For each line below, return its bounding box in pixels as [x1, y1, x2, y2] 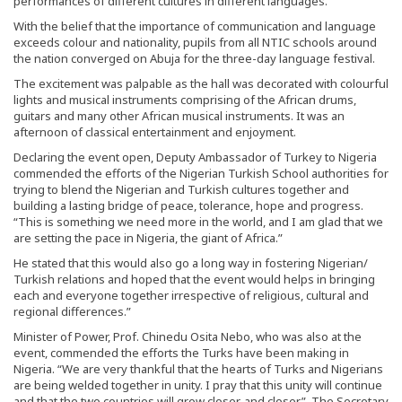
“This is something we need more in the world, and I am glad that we [13, 213, 383, 230]
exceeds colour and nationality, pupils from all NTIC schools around [13, 33, 377, 50]
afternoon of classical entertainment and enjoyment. [13, 123, 296, 140]
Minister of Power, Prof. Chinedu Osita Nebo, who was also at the [13, 328, 362, 345]
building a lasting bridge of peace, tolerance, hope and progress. [13, 197, 363, 214]
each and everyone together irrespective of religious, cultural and [13, 286, 369, 303]
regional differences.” [13, 302, 131, 319]
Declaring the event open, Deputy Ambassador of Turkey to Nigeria [13, 148, 377, 165]
